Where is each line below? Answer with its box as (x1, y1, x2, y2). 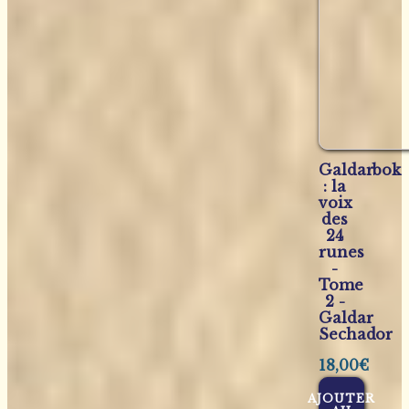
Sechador (319, 325, 393, 344)
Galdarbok (319, 161, 402, 180)
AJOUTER (308, 392, 375, 406)
